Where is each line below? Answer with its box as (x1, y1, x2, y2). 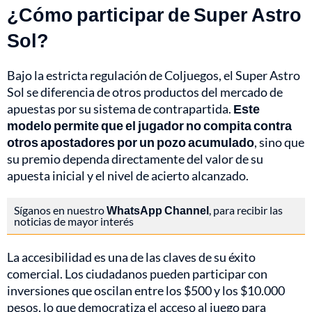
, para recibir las (209, 203, 283, 217)
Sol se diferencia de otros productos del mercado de (7, 84, 283, 100)
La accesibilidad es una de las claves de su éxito (7, 249, 256, 265)
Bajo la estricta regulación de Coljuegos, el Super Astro (7, 68, 300, 84)
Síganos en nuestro (14, 203, 107, 217)
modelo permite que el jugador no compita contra (7, 118, 292, 134)
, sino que (254, 134, 304, 150)
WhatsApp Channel (107, 203, 209, 217)
